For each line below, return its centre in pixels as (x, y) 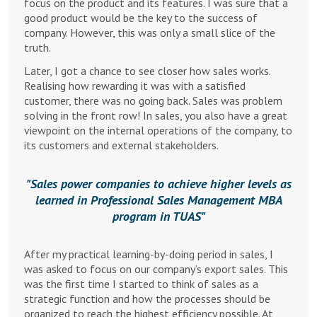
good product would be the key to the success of (141, 18)
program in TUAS (156, 216)
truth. (38, 47)
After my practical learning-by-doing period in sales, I (149, 254)
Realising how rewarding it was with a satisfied (135, 86)
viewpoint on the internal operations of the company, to (158, 130)
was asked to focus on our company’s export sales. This (156, 269)
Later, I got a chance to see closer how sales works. (147, 71)
